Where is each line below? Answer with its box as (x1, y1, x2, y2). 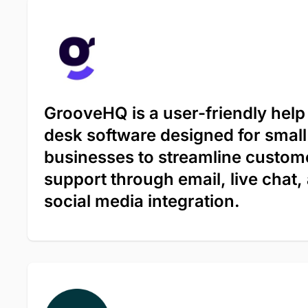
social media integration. (44, 190, 240, 211)
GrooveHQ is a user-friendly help (44, 102, 305, 123)
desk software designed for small (44, 124, 307, 145)
